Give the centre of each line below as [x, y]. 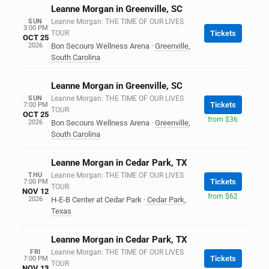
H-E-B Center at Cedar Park [96, 200]
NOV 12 [35, 191]
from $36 [223, 119]
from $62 [223, 196]
